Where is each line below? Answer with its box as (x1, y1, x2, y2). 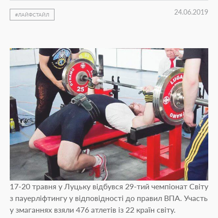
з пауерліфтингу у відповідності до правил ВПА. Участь (10, 193, 208, 202)
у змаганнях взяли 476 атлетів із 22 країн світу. (10, 205, 176, 214)
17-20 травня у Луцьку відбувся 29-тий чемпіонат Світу (10, 182, 208, 191)
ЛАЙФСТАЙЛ (18, 12, 49, 18)
